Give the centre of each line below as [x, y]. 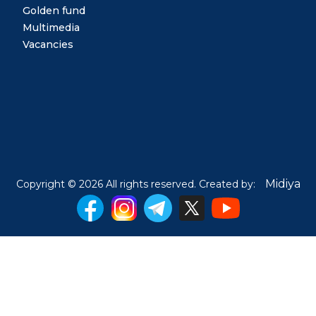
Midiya [282, 184]
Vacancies [48, 45]
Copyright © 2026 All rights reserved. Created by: [137, 184]
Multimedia [51, 28]
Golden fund [54, 11]
